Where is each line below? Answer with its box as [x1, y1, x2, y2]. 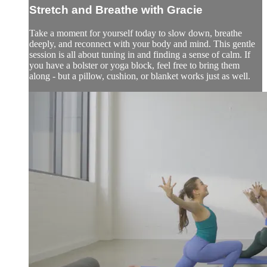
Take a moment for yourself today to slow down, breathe [29, 27, 242, 38]
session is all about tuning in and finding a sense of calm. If [29, 49, 250, 60]
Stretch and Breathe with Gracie [29, 4, 203, 17]
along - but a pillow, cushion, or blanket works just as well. [29, 70, 250, 81]
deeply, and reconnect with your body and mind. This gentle [29, 38, 255, 49]
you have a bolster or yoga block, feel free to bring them [29, 60, 240, 70]
